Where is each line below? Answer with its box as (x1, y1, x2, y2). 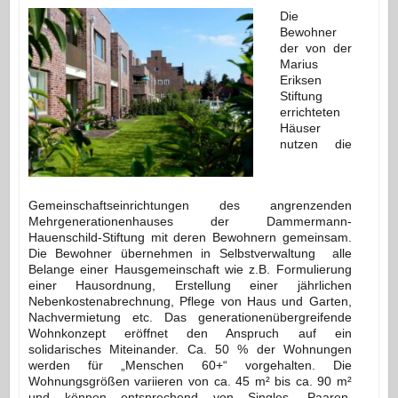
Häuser (279, 121, 321, 136)
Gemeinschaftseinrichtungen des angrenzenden (28, 197, 352, 212)
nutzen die (279, 137, 352, 152)
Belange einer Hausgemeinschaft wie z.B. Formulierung (28, 261, 352, 276)
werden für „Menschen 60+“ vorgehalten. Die (28, 357, 352, 372)
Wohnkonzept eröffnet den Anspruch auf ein (28, 325, 352, 340)
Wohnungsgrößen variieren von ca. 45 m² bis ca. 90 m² (28, 373, 352, 388)
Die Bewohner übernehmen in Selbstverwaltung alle (28, 245, 352, 260)
